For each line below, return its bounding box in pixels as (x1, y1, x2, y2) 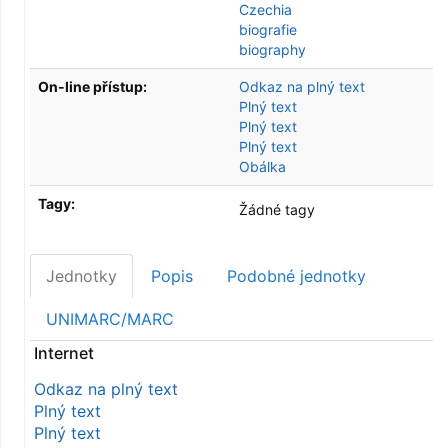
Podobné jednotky (227, 266, 366, 286)
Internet (34, 343, 94, 363)
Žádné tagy (239, 201, 315, 218)
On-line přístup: (38, 78, 147, 95)
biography (239, 41, 306, 58)
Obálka (239, 158, 286, 175)
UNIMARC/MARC (46, 309, 174, 329)
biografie (239, 21, 297, 38)
